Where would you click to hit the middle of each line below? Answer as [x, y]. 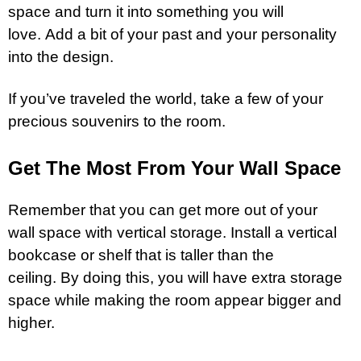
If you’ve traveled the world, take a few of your [166, 98]
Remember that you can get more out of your [163, 210]
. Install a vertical [280, 232]
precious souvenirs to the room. [117, 121]
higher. [31, 322]
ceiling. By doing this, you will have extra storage [175, 277]
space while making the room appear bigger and [175, 300]
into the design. [61, 56]
